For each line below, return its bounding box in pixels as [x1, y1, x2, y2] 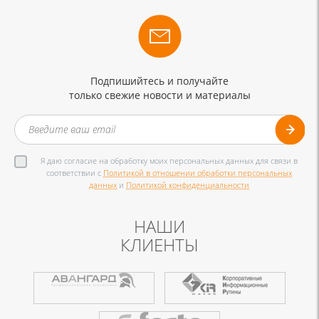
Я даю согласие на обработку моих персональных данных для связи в [41, 155, 298, 166]
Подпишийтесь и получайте [90, 73, 229, 88]
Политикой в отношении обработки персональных [103, 167, 292, 178]
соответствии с [46, 167, 103, 178]
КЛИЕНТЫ [120, 232, 199, 256]
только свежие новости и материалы [68, 88, 251, 102]
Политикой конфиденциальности [126, 179, 249, 190]
